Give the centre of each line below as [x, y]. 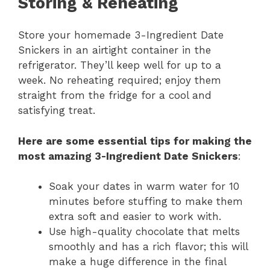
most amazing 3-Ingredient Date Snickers [128, 156]
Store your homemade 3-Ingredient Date [121, 35]
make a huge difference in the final [137, 262]
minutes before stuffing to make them [146, 202]
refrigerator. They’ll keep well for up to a [120, 65]
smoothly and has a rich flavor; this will [148, 247]
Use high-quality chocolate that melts [144, 232]
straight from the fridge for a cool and [115, 96]
